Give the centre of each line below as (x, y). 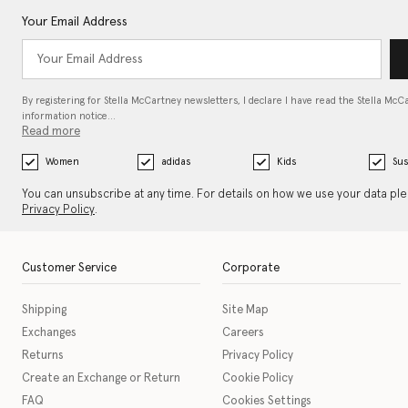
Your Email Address (75, 22)
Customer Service (69, 269)
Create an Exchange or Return (101, 379)
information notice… (69, 117)
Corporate (251, 269)
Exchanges (49, 333)
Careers (243, 333)
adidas (175, 162)
